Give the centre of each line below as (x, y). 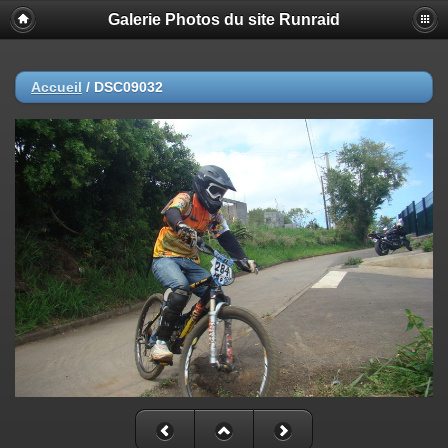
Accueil (56, 87)
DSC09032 (128, 87)
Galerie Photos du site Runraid (224, 19)
